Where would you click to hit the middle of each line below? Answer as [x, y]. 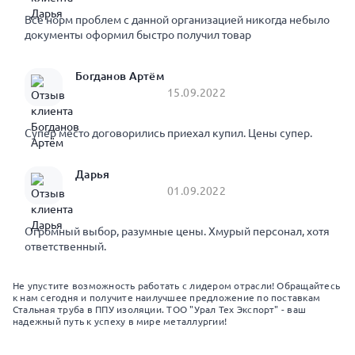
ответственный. [65, 246]
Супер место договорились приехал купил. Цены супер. [168, 133]
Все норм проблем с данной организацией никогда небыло [177, 20]
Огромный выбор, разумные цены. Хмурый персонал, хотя [177, 231]
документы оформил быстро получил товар [138, 35]
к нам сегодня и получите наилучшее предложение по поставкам [167, 298]
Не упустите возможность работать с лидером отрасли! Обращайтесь [177, 286]
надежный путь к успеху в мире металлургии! [120, 321]
